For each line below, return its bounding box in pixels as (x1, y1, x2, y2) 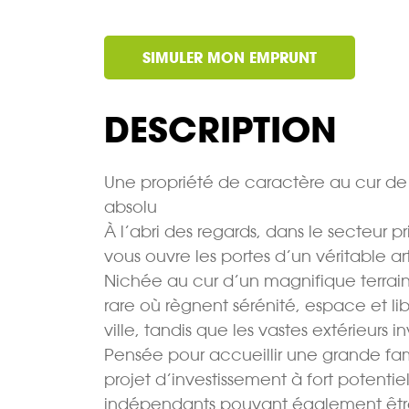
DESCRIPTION (104, 107, 337, 152)
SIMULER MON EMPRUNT (142, 48, 317, 68)
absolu (104, 197, 157, 217)
